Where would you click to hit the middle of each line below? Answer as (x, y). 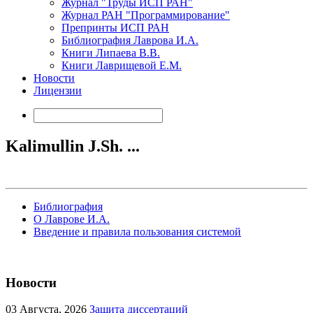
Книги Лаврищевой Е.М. (122, 65)
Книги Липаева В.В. (111, 53)
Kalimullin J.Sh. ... (73, 146)
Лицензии (58, 90)
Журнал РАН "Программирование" (146, 15)
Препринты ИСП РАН (115, 28)
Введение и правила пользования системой (137, 231)
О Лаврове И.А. (72, 219)
